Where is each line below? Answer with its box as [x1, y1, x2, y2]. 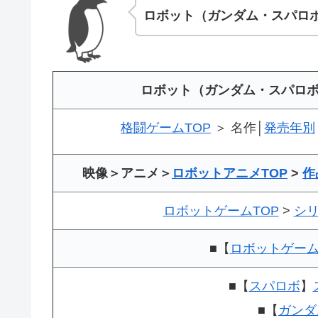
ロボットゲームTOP [163, 203, 279, 218]
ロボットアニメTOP [172, 165, 287, 180]
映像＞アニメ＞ [82, 165, 172, 180]
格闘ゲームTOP [121, 120, 211, 135]
